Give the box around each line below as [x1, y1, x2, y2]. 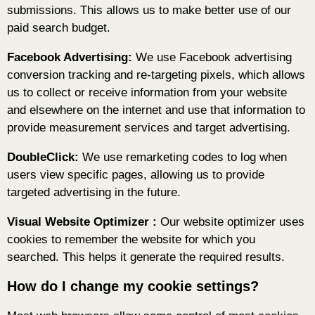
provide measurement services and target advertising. [7, 121, 290, 135]
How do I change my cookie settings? [7, 278, 259, 295]
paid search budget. [7, 21, 110, 35]
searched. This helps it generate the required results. [7, 250, 285, 264]
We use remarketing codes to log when [79, 150, 287, 165]
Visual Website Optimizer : [7, 215, 160, 229]
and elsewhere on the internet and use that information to [7, 103, 305, 117]
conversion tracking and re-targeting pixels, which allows [7, 68, 305, 82]
